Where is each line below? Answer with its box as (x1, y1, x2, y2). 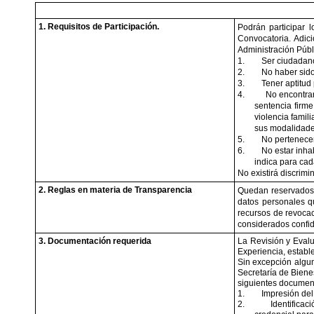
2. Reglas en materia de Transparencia (39, 185, 192, 195)
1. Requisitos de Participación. (39, 22, 159, 32)
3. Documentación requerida (39, 236, 151, 246)
